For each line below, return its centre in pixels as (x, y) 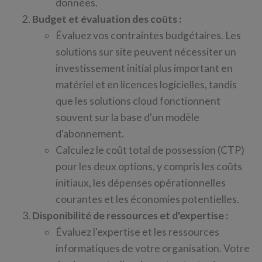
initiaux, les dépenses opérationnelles (141, 183)
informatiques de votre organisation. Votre (153, 248)
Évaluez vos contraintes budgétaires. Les (148, 35)
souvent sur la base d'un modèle (127, 117)
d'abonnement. (90, 134)
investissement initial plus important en (144, 68)
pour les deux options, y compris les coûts (149, 166)
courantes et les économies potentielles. (147, 199)
